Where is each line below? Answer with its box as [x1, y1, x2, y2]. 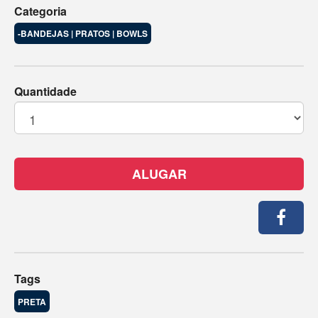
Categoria [14, 3, 67, 19]
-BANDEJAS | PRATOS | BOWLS [18, 27, 148, 40]
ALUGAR [131, 165, 187, 184]
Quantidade [14, 83, 77, 100]
